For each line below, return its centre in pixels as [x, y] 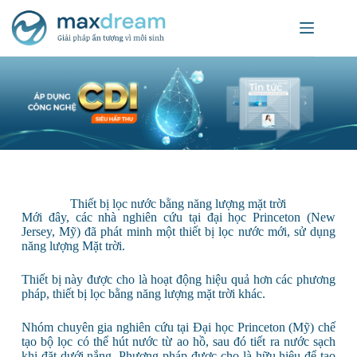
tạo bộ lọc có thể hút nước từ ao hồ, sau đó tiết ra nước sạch [178, 341]
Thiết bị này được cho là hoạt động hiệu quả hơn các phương [178, 279]
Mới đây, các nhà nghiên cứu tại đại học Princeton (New [178, 217]
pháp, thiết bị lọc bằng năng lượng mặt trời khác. [143, 293]
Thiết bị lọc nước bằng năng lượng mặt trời [178, 203]
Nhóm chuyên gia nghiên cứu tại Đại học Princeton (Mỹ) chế [178, 327]
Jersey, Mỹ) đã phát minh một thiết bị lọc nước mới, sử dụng [178, 231]
